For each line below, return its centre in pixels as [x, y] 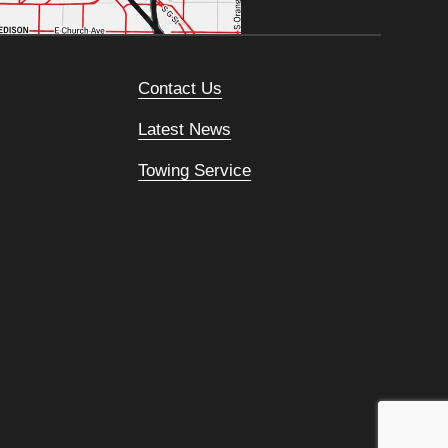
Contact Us [180, 87]
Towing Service [195, 169]
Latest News [185, 128]
